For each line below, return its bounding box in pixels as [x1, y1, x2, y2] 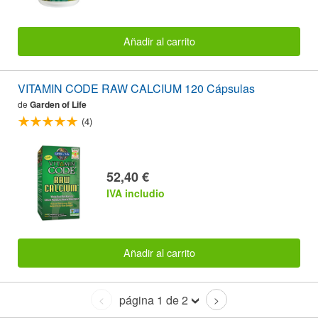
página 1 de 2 [119, 291, 188, 308]
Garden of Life [30, 97, 87, 111]
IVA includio [106, 185, 165, 200]
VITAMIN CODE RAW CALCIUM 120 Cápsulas [18, 79, 255, 97]
